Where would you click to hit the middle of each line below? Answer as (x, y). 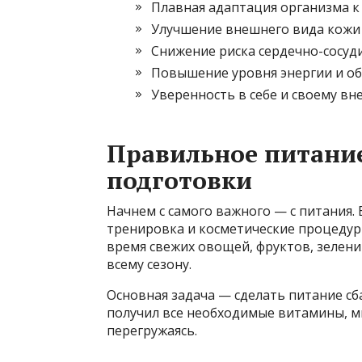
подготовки (179, 180)
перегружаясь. (152, 330)
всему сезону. (149, 264)
